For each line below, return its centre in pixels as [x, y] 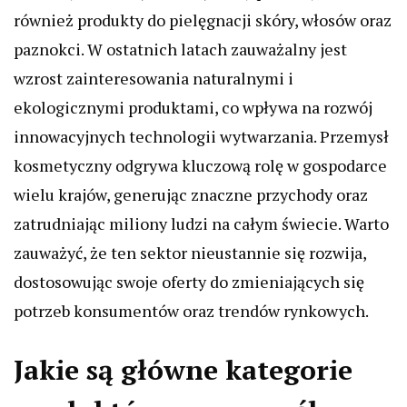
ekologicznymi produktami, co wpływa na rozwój [193, 107]
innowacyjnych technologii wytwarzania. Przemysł [201, 136]
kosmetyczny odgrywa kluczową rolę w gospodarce [200, 165]
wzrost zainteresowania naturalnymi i [154, 78]
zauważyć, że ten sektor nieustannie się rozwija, [190, 253]
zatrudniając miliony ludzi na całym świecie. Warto [201, 223]
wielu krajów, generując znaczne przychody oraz [191, 194]
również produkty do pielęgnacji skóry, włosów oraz [203, 20]
